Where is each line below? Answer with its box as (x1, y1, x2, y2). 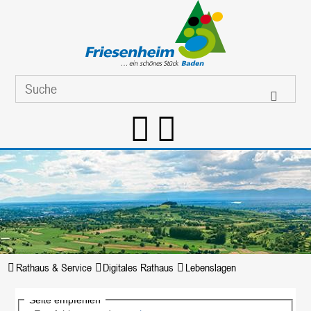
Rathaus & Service (15, 260, 92, 274)
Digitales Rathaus (103, 260, 174, 274)
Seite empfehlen (29, 294, 101, 305)
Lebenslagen (185, 260, 236, 274)
